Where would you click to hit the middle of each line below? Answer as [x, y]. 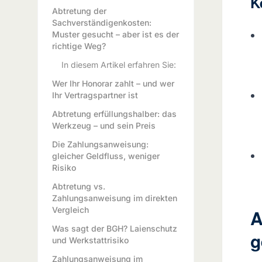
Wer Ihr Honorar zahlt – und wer [113, 83]
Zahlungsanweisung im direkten [115, 198]
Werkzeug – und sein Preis [104, 125]
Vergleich [70, 210]
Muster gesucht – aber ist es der [116, 34]
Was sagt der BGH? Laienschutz [115, 228]
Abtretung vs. [79, 186]
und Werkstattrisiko [90, 240]
